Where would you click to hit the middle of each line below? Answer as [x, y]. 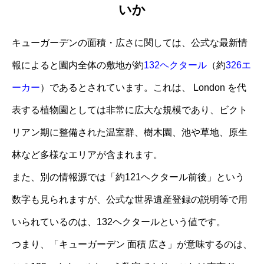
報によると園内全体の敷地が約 [78, 65]
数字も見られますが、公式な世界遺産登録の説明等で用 [130, 199]
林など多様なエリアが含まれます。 [87, 154]
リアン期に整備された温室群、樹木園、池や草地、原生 [130, 132]
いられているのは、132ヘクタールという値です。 [119, 222]
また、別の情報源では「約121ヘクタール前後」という [128, 177]
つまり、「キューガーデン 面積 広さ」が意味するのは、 [132, 244]
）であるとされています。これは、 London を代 [143, 87]
